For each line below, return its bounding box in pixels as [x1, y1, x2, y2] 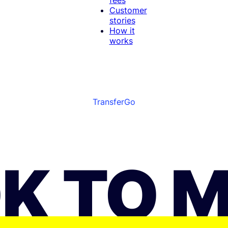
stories [109, 15, 135, 25]
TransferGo [93, 97, 135, 107]
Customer [109, 5, 147, 15]
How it [109, 25, 135, 36]
